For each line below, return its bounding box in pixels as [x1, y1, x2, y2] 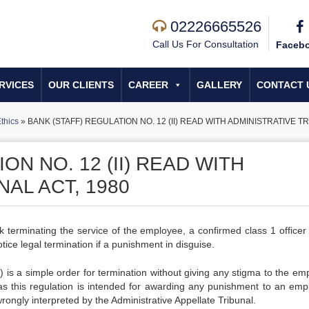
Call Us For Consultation [152, 39, 259, 50]
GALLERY [197, 79, 242, 90]
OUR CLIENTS [48, 79, 114, 90]
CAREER [128, 79, 168, 90]
